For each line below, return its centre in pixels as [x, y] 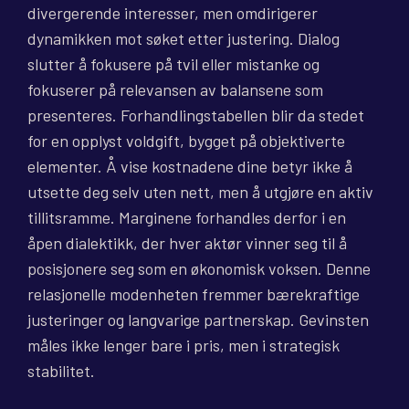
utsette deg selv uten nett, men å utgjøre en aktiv [200, 192]
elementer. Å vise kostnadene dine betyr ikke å [190, 167]
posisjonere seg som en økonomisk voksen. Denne [199, 269]
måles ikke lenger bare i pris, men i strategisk [184, 346]
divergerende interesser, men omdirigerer [173, 13]
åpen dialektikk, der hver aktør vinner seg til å [187, 243]
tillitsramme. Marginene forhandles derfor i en [187, 218]
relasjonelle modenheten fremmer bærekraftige [194, 294]
